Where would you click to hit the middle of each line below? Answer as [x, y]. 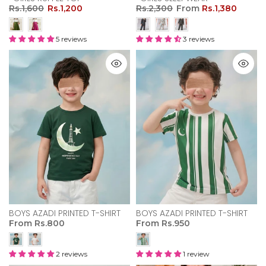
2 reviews [72, 254]
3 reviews [199, 39]
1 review [196, 254]
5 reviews [71, 39]
